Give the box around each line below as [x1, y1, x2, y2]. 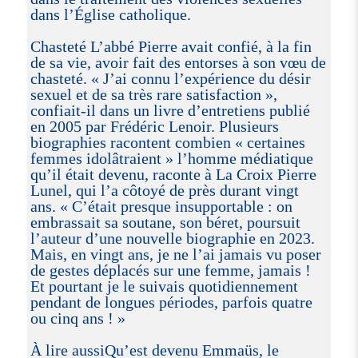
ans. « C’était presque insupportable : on [30, 197, 292, 215]
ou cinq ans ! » [30, 308, 125, 327]
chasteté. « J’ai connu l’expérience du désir [30, 69, 311, 87]
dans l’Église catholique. [30, 5, 191, 23]
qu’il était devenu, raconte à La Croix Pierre [30, 165, 316, 183]
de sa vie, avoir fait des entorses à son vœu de [30, 53, 326, 71]
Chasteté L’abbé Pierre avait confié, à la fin [30, 37, 312, 55]
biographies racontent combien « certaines [30, 133, 305, 151]
